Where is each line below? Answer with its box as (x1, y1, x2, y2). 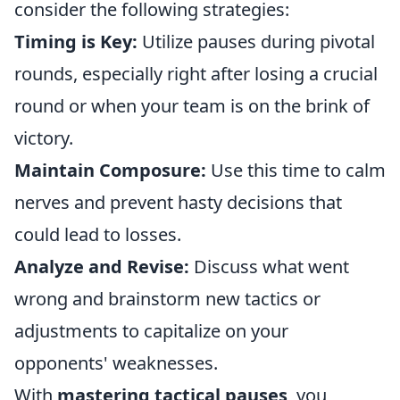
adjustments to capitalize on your (14, 318, 288, 343)
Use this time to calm (206, 157, 386, 182)
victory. (14, 125, 73, 150)
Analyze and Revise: (14, 254, 189, 279)
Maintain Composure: (14, 157, 206, 182)
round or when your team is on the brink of (14, 93, 370, 118)
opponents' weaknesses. (14, 350, 218, 375)
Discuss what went (189, 254, 349, 279)
